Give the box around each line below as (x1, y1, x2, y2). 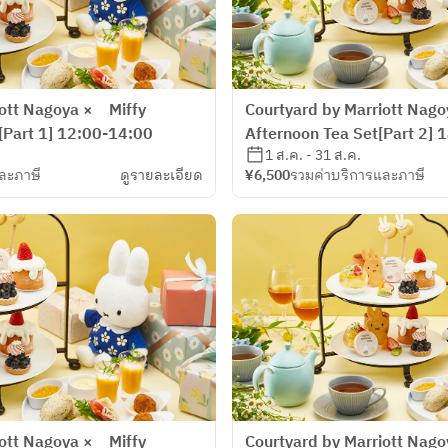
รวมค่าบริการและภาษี (290, 165, 425, 184)
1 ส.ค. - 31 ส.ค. (265, 145, 361, 164)
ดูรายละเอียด (120, 165, 203, 184)
